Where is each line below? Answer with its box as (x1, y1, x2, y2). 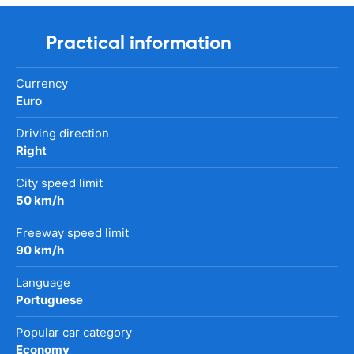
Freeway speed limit (16, 224, 129, 240)
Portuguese (16, 292, 83, 307)
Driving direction (16, 125, 109, 141)
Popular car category (16, 324, 132, 340)
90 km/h (16, 242, 64, 258)
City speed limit (16, 175, 103, 190)
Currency (16, 75, 68, 91)
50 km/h (16, 192, 64, 208)
